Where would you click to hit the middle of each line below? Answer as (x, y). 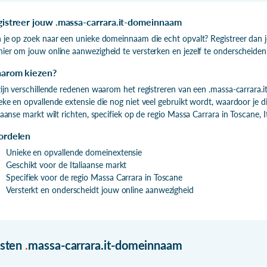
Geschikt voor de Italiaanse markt (66, 164)
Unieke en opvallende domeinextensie (74, 152)
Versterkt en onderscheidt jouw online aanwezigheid (100, 190)
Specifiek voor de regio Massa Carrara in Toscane (94, 177)
